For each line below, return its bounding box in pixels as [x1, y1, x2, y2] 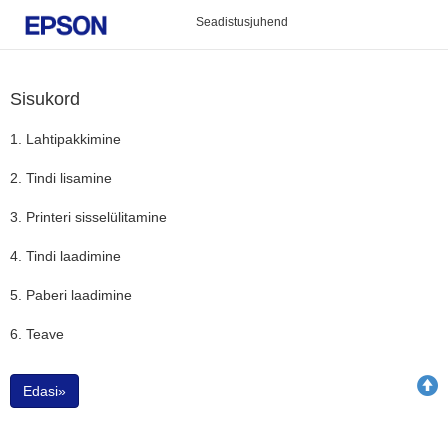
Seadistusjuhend [195, 15, 288, 29]
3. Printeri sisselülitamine [10, 209, 167, 225]
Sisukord [10, 89, 80, 109]
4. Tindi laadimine [10, 248, 121, 264]
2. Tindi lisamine [10, 170, 112, 186]
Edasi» [23, 383, 66, 399]
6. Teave [10, 326, 64, 342]
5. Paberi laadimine [10, 287, 132, 303]
